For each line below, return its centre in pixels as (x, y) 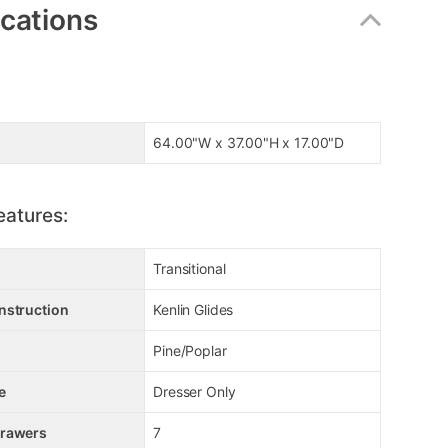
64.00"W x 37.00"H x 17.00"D (249, 143)
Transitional (189, 269)
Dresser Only (194, 392)
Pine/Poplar (190, 351)
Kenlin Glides (193, 310)
